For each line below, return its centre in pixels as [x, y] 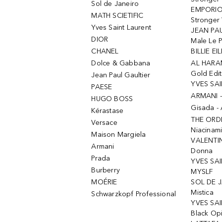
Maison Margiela [119, 135]
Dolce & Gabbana [121, 63]
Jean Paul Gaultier [121, 75]
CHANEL [105, 51]
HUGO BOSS [112, 99]
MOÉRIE [104, 182]
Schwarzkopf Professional [134, 194]
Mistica [202, 193]
